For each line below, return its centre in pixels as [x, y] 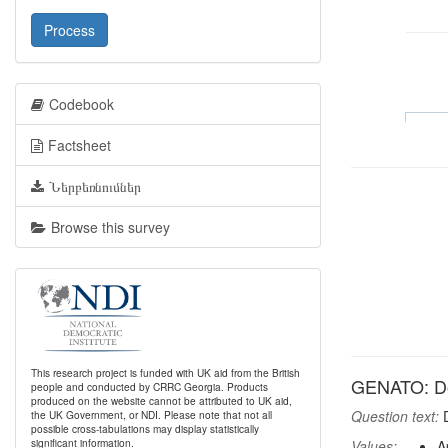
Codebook [81, 104]
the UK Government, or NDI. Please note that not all [151, 414]
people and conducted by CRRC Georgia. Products [149, 386]
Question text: [395, 416]
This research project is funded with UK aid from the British [165, 372]
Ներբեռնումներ [95, 186]
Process [69, 30]
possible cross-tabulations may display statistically [145, 428]
